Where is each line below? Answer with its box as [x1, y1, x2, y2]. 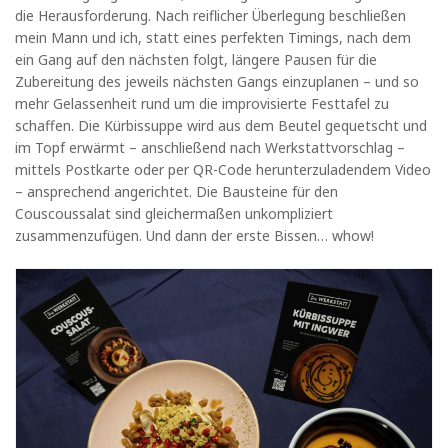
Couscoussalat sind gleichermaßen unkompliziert [15, 203, 333, 223]
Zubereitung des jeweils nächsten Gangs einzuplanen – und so [15, 71, 419, 91]
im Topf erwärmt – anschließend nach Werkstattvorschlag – [15, 137, 405, 157]
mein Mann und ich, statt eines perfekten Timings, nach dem [15, 27, 411, 47]
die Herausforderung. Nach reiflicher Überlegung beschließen [15, 5, 406, 25]
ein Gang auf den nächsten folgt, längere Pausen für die [15, 49, 377, 69]
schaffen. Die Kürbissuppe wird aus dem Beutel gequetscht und [15, 115, 427, 135]
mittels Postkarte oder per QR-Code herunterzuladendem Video [15, 159, 431, 179]
